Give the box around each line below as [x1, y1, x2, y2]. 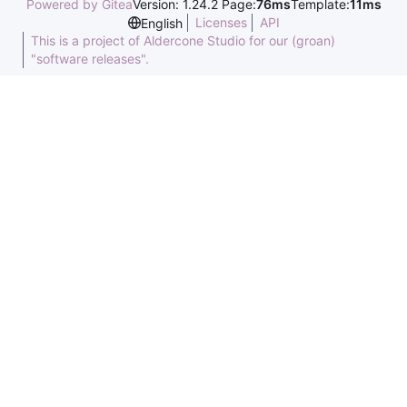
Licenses [194, 15, 247, 30]
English [140, 15, 183, 31]
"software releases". [31, 51, 149, 66]
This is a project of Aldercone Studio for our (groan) [31, 33, 335, 48]
